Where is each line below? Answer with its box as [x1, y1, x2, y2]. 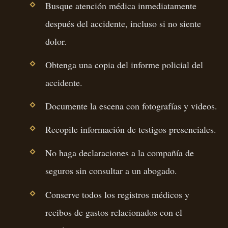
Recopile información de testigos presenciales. [45, 123, 216, 136]
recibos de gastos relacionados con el [45, 206, 182, 218]
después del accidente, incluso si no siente [45, 17, 201, 30]
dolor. [45, 35, 67, 47]
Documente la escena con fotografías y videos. [45, 99, 217, 112]
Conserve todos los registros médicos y [45, 188, 189, 201]
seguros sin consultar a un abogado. [45, 164, 177, 177]
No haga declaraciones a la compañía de [45, 147, 194, 159]
